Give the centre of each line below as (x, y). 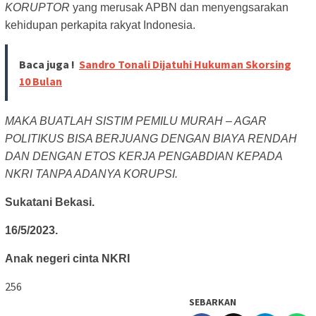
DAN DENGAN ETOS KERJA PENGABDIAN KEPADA (144, 157)
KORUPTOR (37, 8)
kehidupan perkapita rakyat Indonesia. (100, 25)
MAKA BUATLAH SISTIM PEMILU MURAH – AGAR (136, 121)
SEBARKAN (213, 302)
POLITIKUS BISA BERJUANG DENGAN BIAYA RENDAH (151, 139)
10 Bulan (41, 81)
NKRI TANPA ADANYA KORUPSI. (91, 174)
